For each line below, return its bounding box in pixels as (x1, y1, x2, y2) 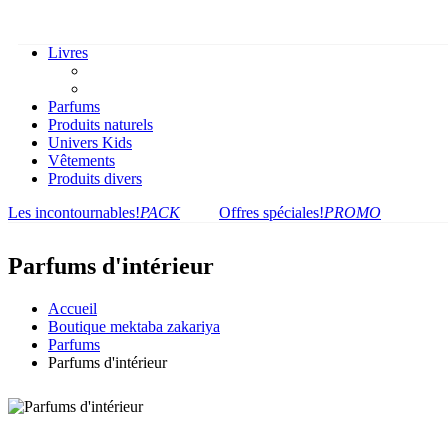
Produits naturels (48, 116, 153, 133)
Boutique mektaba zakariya (48, 317, 220, 335)
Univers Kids (48, 134, 132, 151)
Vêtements (48, 152, 115, 169)
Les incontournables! (8, 204, 140, 221)
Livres (48, 44, 88, 61)
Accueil (48, 299, 97, 317)
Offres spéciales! (219, 204, 324, 221)
